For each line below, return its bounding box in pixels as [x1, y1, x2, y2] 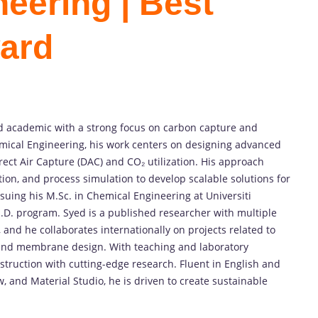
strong [87, 121, 120, 135]
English [224, 257, 262, 271]
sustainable [212, 274, 268, 288]
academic [6, 121, 55, 135]
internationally [101, 223, 173, 237]
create [180, 274, 212, 288]
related [229, 223, 266, 237]
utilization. [148, 155, 201, 169]
